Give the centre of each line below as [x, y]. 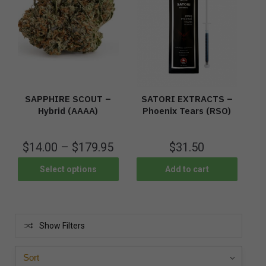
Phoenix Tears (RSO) [187, 111]
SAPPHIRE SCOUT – [68, 99]
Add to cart [187, 169]
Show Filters [62, 226]
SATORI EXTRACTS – [187, 99]
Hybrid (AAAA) [68, 111]
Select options [68, 169]
